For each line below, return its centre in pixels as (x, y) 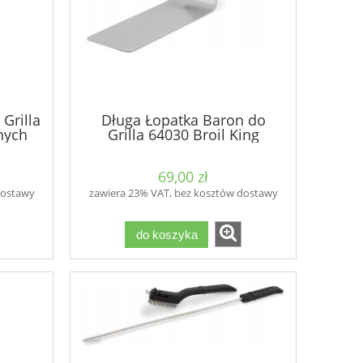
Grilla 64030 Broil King (183, 134)
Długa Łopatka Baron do (183, 120)
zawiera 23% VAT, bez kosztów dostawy (183, 193)
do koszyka (167, 234)
